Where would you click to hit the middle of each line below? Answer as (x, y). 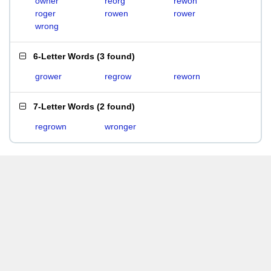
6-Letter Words (64, 56)
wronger (120, 126)
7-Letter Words (64, 106)
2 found (116, 106)
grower (48, 76)
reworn (187, 76)
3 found (116, 56)
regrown (51, 126)
